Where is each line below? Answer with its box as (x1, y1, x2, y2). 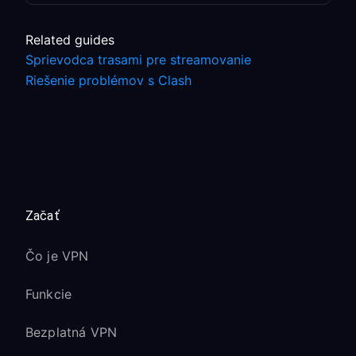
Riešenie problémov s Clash (25, 72, 192, 88)
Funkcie (25, 286, 72, 302)
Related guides (25, 32, 114, 48)
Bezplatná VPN (25, 324, 117, 340)
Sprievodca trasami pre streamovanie (25, 52, 251, 68)
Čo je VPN (25, 248, 89, 264)
